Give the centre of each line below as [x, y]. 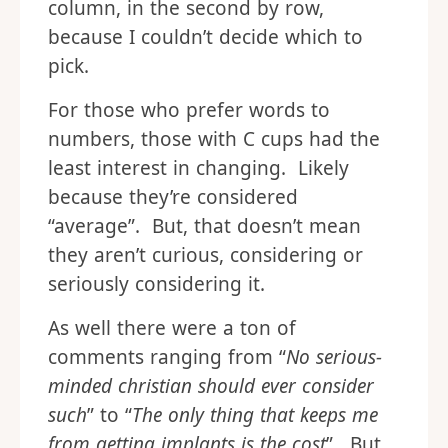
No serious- [333, 357]
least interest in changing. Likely [198, 168]
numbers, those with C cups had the [214, 139]
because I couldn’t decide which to [205, 37]
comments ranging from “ [167, 357]
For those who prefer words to [189, 110]
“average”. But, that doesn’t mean [204, 226]
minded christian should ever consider [211, 386]
